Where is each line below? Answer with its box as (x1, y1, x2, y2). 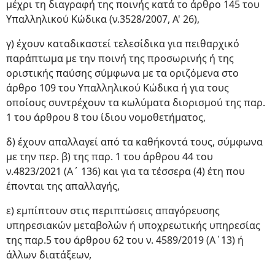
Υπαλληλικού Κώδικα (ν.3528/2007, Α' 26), (6, 12, 199, 26)
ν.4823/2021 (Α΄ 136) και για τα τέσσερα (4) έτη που (6, 165, 245, 178)
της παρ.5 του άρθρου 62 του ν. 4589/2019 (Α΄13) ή (6, 233, 244, 247)
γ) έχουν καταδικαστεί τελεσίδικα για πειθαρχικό (6, 37, 239, 50)
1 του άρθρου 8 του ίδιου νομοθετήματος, (6, 110, 206, 124)
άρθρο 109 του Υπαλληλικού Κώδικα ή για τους (6, 81, 229, 95)
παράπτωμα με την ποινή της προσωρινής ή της (6, 52, 234, 65)
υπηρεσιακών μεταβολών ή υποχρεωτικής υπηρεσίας (6, 219, 260, 232)
